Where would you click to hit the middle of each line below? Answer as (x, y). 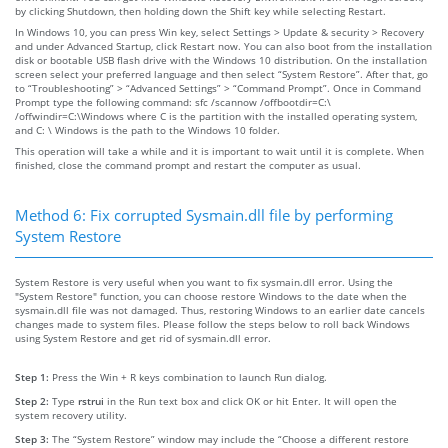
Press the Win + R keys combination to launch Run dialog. (189, 376)
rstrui (91, 400)
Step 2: (33, 400)
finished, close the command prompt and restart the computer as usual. (188, 164)
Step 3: (33, 438)
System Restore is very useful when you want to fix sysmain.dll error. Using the (204, 281)
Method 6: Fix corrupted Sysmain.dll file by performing (204, 214)
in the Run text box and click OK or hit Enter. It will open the (250, 400)
